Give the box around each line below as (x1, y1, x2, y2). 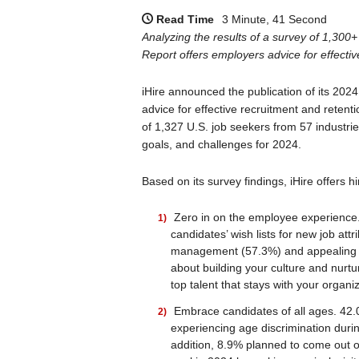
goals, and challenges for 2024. (141, 138, 301, 151)
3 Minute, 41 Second (221, 13, 327, 26)
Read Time (155, 13, 214, 26)
